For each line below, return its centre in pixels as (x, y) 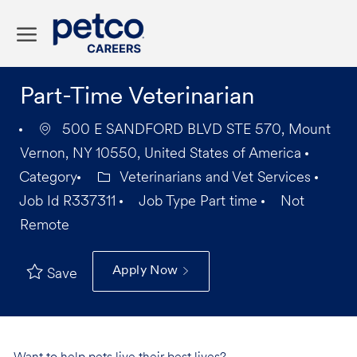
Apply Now (147, 271)
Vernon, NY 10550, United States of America (162, 155)
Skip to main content (178, 8)
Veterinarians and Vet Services (215, 178)
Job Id (39, 202)
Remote (44, 226)
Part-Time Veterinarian (137, 98)
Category (48, 178)
